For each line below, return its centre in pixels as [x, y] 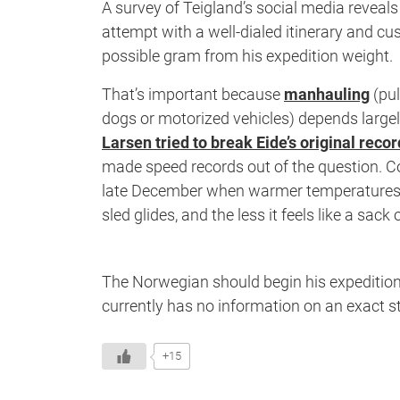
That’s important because [193, 95]
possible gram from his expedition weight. [247, 56]
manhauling [327, 95]
